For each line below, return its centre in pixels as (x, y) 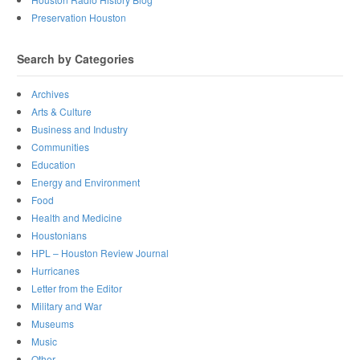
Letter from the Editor (77, 288)
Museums (53, 324)
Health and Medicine (77, 218)
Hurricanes (56, 271)
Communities (61, 147)
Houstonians (59, 235)
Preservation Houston (79, 18)
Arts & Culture (62, 112)
